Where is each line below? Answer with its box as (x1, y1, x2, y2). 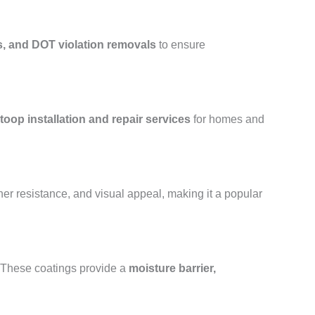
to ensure (156, 39, 205, 51)
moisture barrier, (129, 262, 216, 274)
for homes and (191, 113, 264, 125)
